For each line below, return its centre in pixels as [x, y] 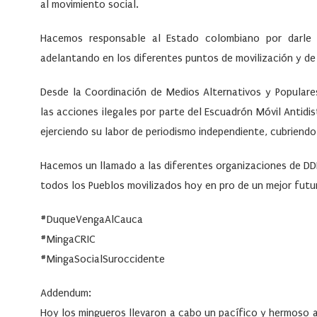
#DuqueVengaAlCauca [92, 220]
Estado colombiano [213, 39]
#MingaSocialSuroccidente [103, 259]
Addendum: [66, 293]
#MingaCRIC [68, 240]
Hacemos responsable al [104, 39]
